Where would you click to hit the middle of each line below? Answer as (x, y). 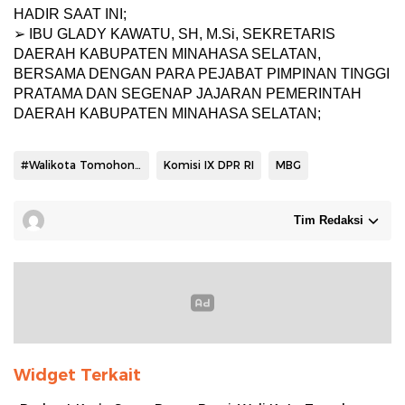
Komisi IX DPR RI (209, 165)
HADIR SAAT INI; (70, 14)
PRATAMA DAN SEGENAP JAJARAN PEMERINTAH (188, 94)
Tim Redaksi (329, 221)
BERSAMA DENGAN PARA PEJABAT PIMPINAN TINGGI (202, 74)
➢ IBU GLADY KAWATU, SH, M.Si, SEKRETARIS (174, 34)
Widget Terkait (77, 376)
